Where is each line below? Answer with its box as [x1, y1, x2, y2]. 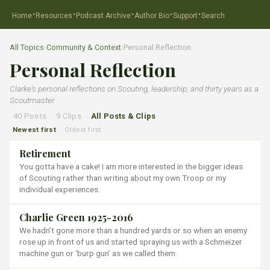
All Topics [10, 43, 44, 52]
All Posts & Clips [90, 111, 156, 121]
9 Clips [56, 111, 81, 121]
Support [173, 11, 198, 20]
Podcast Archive [76, 11, 131, 20]
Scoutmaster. [10, 95, 55, 105]
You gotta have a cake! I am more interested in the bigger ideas [19, 162, 243, 172]
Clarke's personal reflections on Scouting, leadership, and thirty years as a [10, 84, 259, 93]
